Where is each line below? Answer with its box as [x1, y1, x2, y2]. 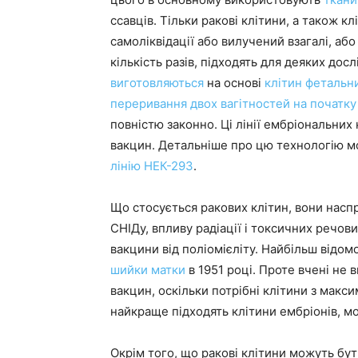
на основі [204, 75, 265, 90]
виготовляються [110, 75, 204, 90]
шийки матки [110, 262, 185, 277]
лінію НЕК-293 [110, 158, 193, 173]
